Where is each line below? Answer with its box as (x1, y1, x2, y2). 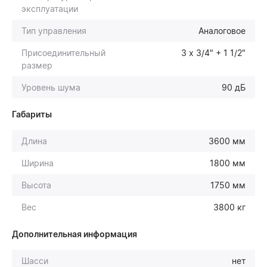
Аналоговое (198, 25, 246, 36)
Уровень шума (21, 82, 80, 92)
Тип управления (21, 25, 86, 36)
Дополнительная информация (12, 228, 137, 239)
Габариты (12, 108, 52, 119)
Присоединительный (21, 47, 105, 58)
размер (21, 60, 52, 70)
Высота (21, 179, 51, 190)
